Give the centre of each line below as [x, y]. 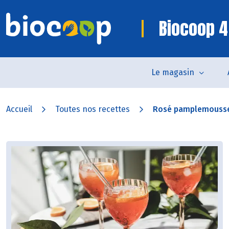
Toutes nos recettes [93, 109]
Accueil [19, 109]
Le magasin [173, 72]
